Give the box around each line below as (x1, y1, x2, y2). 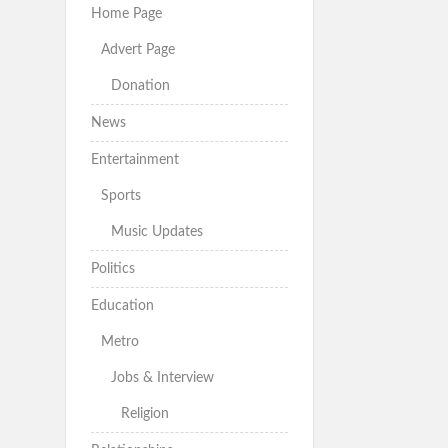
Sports (100, 189, 141, 204)
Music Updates (110, 225, 203, 240)
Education (90, 299, 154, 314)
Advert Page (100, 43, 175, 58)
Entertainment (90, 153, 179, 168)
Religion (120, 407, 169, 422)
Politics (90, 262, 135, 277)
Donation (110, 79, 170, 94)
